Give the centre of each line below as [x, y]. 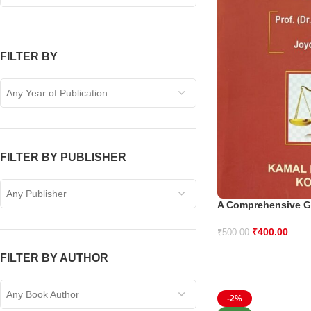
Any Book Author [43, 294]
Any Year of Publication [57, 93]
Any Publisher [36, 194]
